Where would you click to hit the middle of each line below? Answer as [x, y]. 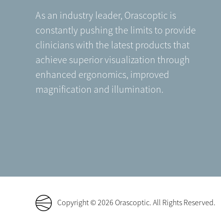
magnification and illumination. [99, 90]
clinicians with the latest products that [112, 45]
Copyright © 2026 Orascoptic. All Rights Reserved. [136, 203]
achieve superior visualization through [113, 60]
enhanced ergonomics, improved [102, 75]
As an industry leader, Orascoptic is [106, 16]
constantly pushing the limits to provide [116, 30]
